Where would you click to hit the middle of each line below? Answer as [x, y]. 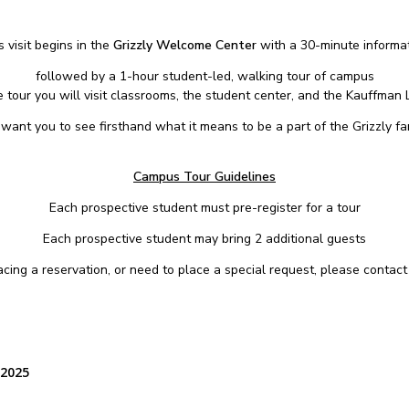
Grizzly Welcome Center [185, 46]
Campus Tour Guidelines [204, 177]
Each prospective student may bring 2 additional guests [204, 239]
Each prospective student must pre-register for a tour [204, 208]
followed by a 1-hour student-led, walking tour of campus [204, 77]
